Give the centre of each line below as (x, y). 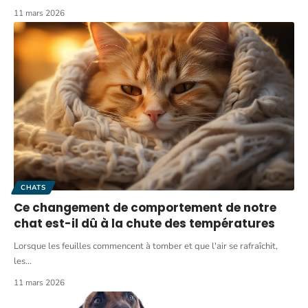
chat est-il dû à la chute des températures (144, 223)
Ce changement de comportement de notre (145, 207)
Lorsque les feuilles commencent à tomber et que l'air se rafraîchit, (146, 246)
